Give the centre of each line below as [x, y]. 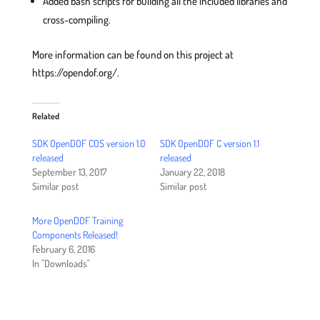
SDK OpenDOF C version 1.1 [209, 143]
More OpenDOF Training [77, 220]
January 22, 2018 [192, 172]
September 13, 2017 [69, 172]
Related [45, 116]
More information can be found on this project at [132, 55]
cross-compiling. [76, 20]
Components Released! [75, 235]
